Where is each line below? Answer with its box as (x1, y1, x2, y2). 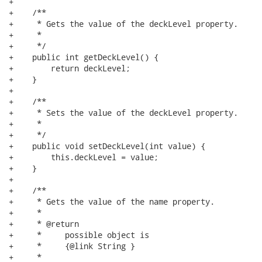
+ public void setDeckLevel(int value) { (9, 140, 205, 151)
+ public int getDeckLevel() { (9, 51, 158, 63)
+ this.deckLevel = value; (9, 151, 158, 163)
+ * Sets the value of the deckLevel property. (9, 107, 238, 118)
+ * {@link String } (9, 240, 135, 251)
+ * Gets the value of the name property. (9, 196, 215, 207)
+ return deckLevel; (9, 63, 130, 74)
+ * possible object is (9, 229, 149, 240)
